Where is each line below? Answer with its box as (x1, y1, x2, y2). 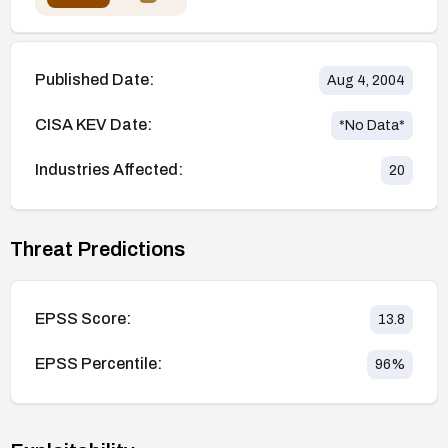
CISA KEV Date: (35, 116, 152, 134)
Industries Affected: (35, 161, 183, 179)
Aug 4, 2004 (327, 72, 405, 88)
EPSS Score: (35, 310, 131, 328)
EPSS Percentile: (35, 355, 162, 373)
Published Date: (35, 71, 154, 89)
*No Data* (339, 117, 405, 133)
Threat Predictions (10, 237, 185, 260)
